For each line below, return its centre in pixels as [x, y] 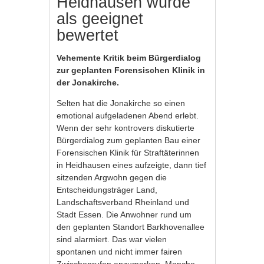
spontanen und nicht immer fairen [120, 252]
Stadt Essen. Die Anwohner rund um [124, 215]
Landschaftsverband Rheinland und [123, 202]
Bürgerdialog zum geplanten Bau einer [129, 141]
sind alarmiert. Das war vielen [112, 240]
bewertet [88, 36]
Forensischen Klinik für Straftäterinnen [128, 153]
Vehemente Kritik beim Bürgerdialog [129, 58]
